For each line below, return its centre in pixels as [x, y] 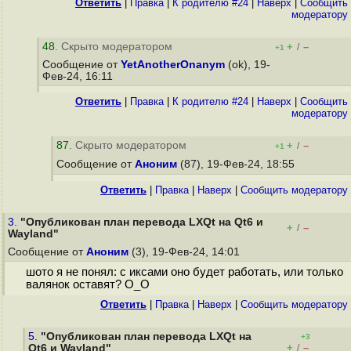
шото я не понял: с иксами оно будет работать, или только [184, 272]
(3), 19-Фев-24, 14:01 [186, 252]
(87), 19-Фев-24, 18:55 [237, 164]
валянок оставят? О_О [87, 285]
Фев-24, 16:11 [79, 76]
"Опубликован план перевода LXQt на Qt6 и [142, 222]
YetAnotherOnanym [173, 65]
